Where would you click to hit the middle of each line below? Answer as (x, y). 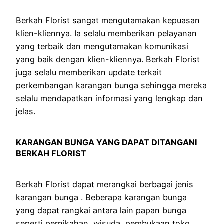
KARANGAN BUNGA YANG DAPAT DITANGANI (107, 142)
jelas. (26, 111)
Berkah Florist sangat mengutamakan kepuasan (108, 20)
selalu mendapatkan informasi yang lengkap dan (109, 98)
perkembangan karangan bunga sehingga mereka (111, 85)
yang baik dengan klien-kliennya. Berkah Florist (108, 59)
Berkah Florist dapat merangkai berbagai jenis (105, 184)
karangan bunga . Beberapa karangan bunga (101, 197)
